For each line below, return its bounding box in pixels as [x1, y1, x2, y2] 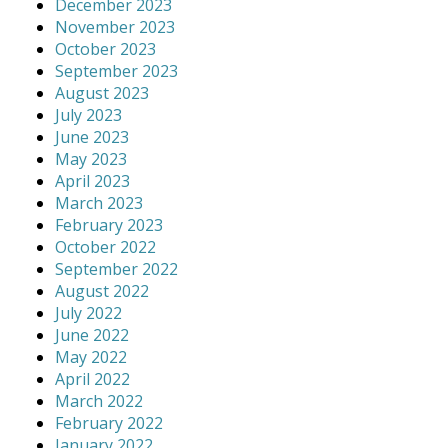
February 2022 [55, 412, 163, 434]
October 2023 [55, 38, 156, 60]
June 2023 [55, 126, 129, 148]
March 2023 [55, 192, 143, 214]
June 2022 [55, 324, 129, 346]
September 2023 [55, 60, 178, 82]
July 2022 [55, 302, 122, 324]
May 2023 [55, 148, 127, 170]
